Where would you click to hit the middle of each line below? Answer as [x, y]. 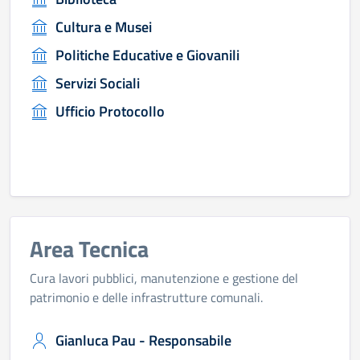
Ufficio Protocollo [110, 111]
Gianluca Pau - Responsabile [143, 340]
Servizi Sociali [98, 83]
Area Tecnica [89, 249]
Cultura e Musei [104, 27]
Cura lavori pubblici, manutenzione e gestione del [164, 278]
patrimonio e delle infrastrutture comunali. [146, 297]
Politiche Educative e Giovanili [147, 55]
